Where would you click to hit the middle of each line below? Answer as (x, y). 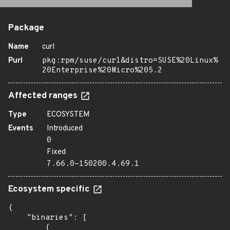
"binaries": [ (47, 218)
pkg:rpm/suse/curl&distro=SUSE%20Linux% (130, 61)
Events (21, 129)
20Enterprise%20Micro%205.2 (102, 71)
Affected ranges (44, 96)
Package (26, 28)
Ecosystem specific (50, 189)
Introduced (65, 129)
